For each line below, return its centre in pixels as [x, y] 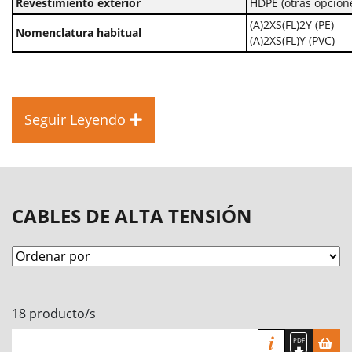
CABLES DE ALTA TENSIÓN [132, 216]
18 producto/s [54, 314]
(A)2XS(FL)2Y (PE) [292, 25]
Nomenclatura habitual [79, 33]
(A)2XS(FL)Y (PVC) [292, 41]
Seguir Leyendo [75, 120]
